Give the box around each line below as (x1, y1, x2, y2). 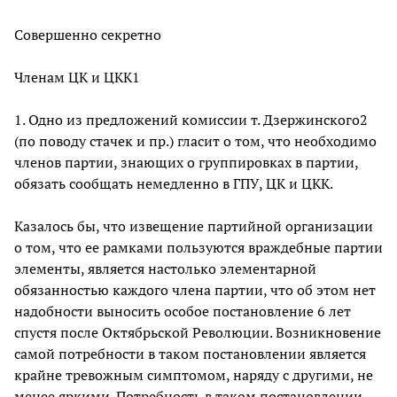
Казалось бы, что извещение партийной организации (14, 215, 373, 236)
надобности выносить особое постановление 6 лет (14, 300, 351, 321)
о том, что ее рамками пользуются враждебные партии (14, 237, 383, 257)
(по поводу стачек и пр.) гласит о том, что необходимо (14, 130, 377, 151)
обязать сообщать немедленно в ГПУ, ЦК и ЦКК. (14, 173, 333, 193)
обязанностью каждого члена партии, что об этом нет (14, 279, 376, 300)
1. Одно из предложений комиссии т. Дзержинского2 (14, 109, 368, 129)
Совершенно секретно (14, 24, 161, 44)
